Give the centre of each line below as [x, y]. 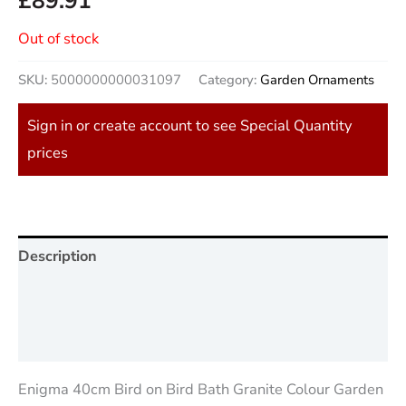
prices [48, 152]
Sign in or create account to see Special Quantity [189, 125]
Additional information [95, 298]
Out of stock [58, 39]
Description [58, 256]
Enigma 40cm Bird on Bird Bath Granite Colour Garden [201, 390]
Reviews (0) [59, 340]
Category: [229, 80]
